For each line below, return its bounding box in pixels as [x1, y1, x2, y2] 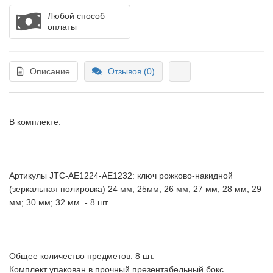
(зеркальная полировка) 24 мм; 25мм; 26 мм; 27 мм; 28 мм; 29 [9, 184, 261, 194]
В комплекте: [9, 117, 61, 127]
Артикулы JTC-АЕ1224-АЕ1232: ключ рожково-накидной [9, 171, 233, 180]
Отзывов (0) [108, 66, 155, 76]
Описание [30, 66, 70, 76]
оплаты [48, 22, 77, 32]
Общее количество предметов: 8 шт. [9, 251, 154, 261]
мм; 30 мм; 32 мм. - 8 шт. [9, 197, 109, 207]
